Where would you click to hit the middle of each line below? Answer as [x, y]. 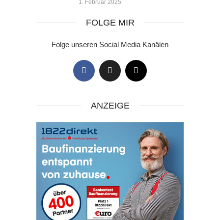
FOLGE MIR [110, 23]
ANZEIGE [110, 106]
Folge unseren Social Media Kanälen [110, 44]
